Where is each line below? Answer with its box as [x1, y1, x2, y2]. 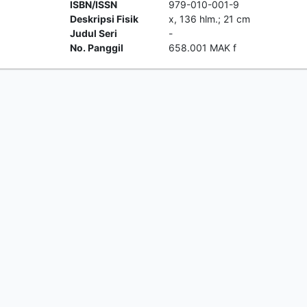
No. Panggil [70, 42, 124, 53]
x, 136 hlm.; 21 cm [168, 13, 250, 25]
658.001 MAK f [168, 42, 236, 53]
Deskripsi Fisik [70, 13, 139, 25]
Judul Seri [70, 27, 118, 39]
